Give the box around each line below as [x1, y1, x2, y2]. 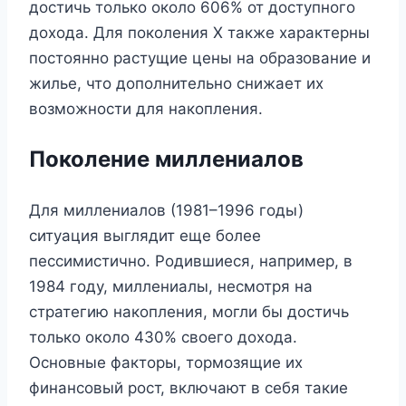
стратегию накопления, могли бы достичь [29, 302, 349, 321]
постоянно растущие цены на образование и [29, 48, 371, 67]
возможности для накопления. [29, 99, 263, 118]
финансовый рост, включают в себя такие [29, 378, 348, 397]
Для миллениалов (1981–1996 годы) [29, 200, 304, 219]
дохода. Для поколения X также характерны [29, 23, 370, 42]
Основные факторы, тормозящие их [29, 353, 303, 372]
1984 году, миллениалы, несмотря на [29, 276, 313, 295]
